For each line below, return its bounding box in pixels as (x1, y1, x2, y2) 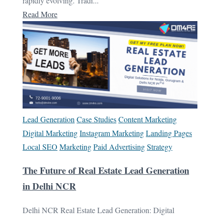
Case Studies (77, 113, 116, 124)
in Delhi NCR (23, 179, 76, 193)
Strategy (147, 141, 172, 152)
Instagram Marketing (80, 127, 144, 138)
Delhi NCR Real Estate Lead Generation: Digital (23, 205, 174, 216)
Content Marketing (118, 113, 177, 124)
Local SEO (23, 141, 57, 152)
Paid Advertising (93, 141, 145, 152)
